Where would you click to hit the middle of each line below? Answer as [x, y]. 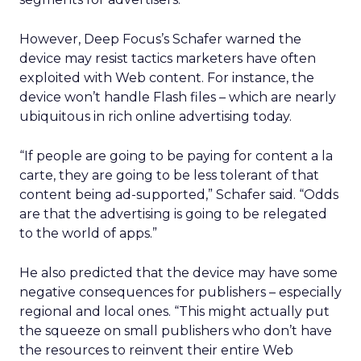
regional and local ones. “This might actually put [174, 311]
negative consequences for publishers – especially [180, 292]
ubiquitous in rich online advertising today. [156, 116]
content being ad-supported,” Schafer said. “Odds [179, 195]
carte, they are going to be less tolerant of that [169, 175]
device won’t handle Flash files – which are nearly [178, 97]
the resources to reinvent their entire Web [156, 350]
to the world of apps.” [88, 233]
